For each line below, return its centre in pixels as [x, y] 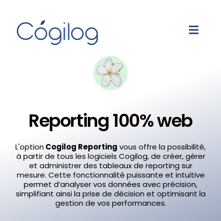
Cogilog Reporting [81, 147]
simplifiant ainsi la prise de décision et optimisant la [110, 193]
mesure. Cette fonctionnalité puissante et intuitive [110, 175]
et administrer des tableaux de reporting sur [110, 165]
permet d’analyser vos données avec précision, [110, 184]
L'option [30, 147]
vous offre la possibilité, [163, 147]
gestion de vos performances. [110, 203]
